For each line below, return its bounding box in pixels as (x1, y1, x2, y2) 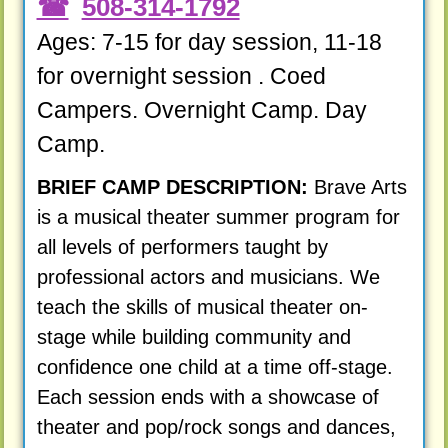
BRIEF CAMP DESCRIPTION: (36, 176, 308, 199)
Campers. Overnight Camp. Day (36, 96, 367, 123)
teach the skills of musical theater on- (36, 296, 368, 319)
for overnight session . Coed (36, 62, 326, 89)
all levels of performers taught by (36, 236, 328, 259)
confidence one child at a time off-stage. (36, 356, 393, 379)
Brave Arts (307, 176, 407, 199)
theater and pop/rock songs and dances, (36, 416, 396, 439)
